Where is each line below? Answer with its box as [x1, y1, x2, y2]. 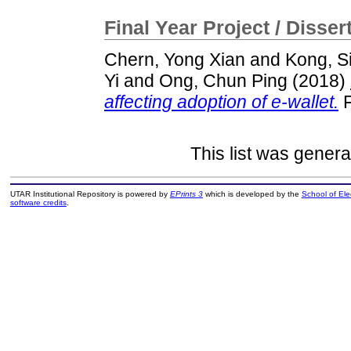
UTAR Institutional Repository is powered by [9, 190, 170, 199]
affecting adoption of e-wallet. [104, 92, 338, 113]
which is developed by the [202, 190, 302, 199]
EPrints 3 [169, 190, 203, 199]
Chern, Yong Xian [104, 49, 245, 71]
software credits [9, 198, 67, 208]
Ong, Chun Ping [159, 71, 288, 92]
